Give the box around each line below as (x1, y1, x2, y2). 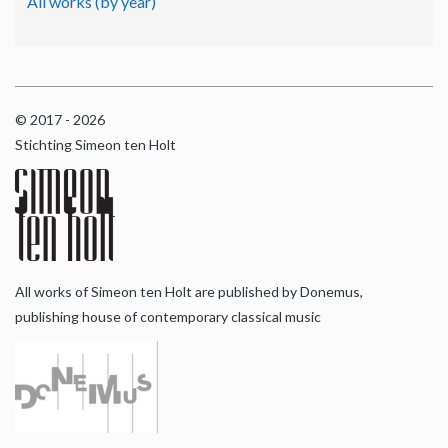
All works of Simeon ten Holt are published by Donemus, (15, 282, 363, 300)
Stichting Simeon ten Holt (15, 135, 176, 153)
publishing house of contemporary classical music (15, 307, 321, 325)
